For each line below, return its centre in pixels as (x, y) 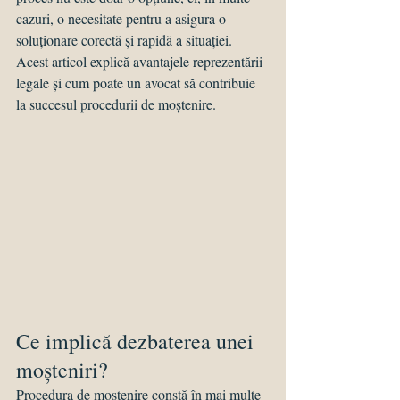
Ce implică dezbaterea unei (137, 342)
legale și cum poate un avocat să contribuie (137, 83)
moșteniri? (62, 370)
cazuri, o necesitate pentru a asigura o (123, 18)
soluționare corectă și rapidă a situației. (126, 40)
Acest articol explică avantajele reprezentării (141, 61)
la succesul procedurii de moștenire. (116, 104)
